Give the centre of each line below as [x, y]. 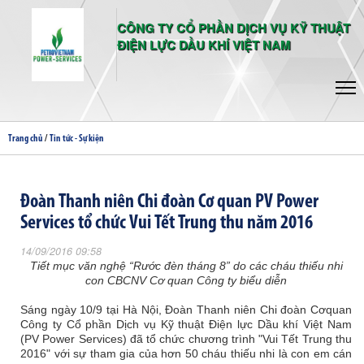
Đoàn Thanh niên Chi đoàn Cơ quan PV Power [169, 202]
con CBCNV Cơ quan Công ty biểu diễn [186, 280]
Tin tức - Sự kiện [77, 139]
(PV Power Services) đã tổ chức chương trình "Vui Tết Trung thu [186, 339]
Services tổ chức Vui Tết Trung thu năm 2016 [167, 223]
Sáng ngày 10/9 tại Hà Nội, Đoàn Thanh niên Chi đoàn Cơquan [186, 310]
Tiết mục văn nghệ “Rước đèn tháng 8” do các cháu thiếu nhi [186, 266]
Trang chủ [25, 139]
